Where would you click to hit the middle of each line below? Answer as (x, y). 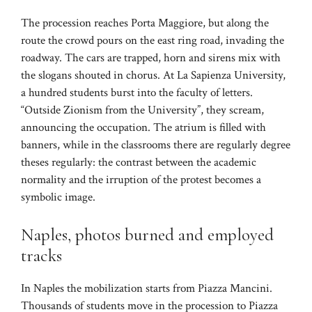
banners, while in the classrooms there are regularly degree (156, 145)
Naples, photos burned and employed (147, 234)
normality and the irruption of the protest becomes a (141, 180)
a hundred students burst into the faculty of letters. (137, 93)
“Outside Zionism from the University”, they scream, (142, 110)
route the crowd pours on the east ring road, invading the (153, 41)
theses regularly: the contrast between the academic (139, 163)
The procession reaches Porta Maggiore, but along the (145, 23)
